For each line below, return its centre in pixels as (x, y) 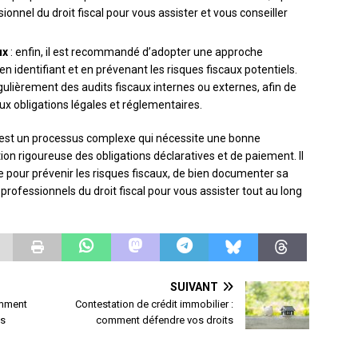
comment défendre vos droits (165, 320)
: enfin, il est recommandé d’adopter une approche (135, 52)
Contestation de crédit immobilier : (155, 304)
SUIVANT (195, 287)
